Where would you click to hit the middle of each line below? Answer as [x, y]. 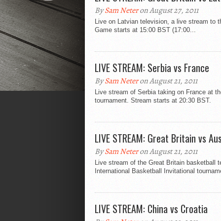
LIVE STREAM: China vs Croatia [151, 209]
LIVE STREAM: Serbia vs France [152, 68]
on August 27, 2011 [168, 10]
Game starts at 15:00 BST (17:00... [145, 30]
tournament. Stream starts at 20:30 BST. [153, 100]
